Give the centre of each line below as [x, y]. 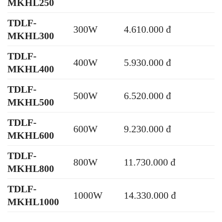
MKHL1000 [33, 201]
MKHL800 [31, 168]
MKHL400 [31, 69]
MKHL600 [31, 135]
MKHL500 [31, 102]
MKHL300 [31, 35]
